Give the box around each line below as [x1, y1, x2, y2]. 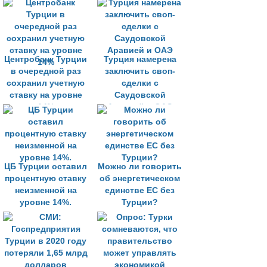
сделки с [121, 79, 159, 88]
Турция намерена [103, 55, 176, 64]
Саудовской [114, 91, 166, 100]
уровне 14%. [20, 198, 72, 207]
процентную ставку [5, 174, 86, 183]
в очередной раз [10, 67, 81, 76]
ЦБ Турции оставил [4, 162, 87, 171]
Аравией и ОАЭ [107, 103, 173, 111]
